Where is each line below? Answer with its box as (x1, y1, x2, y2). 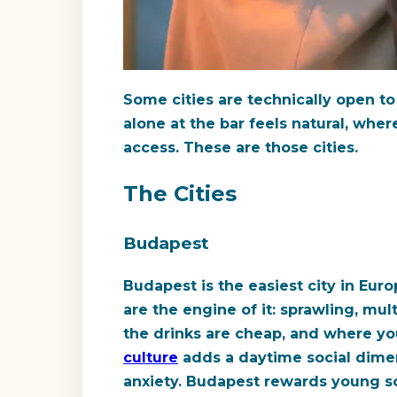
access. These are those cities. (123, 138, 358, 156)
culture (123, 349, 178, 367)
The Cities (123, 181, 237, 207)
